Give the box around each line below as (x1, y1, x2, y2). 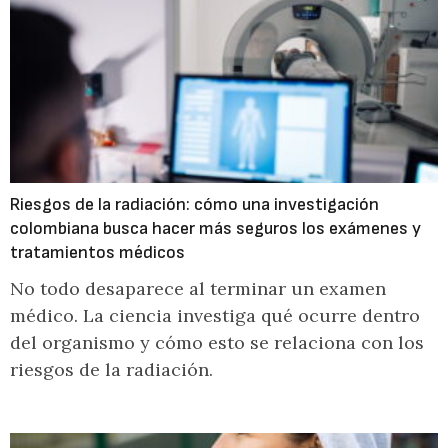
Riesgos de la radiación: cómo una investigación (10, 194, 379, 215)
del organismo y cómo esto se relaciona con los (10, 331, 424, 354)
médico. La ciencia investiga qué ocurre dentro (10, 304, 420, 327)
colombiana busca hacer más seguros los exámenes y (10, 218, 421, 239)
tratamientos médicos (10, 242, 185, 263)
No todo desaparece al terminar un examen (10, 277, 386, 300)
